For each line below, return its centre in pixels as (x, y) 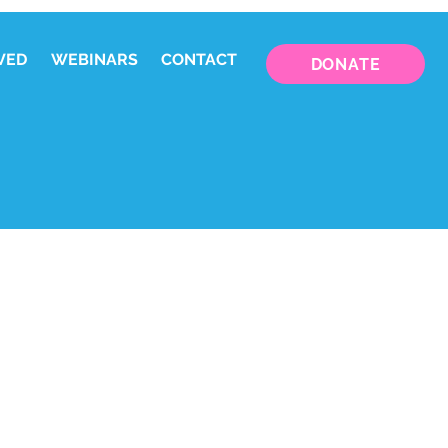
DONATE (345, 64)
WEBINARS (94, 59)
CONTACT (198, 59)
